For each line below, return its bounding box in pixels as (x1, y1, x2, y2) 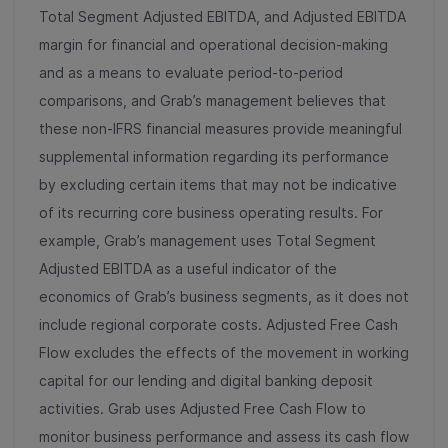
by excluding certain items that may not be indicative (39, 175, 397, 193)
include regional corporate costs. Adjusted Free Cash (39, 315, 398, 333)
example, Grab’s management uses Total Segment (39, 231, 376, 249)
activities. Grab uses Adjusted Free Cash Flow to (39, 399, 366, 417)
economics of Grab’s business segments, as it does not (39, 287, 409, 305)
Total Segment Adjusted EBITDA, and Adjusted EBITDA (39, 7, 406, 25)
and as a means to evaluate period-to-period (39, 63, 343, 81)
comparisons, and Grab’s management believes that (39, 91, 386, 109)
